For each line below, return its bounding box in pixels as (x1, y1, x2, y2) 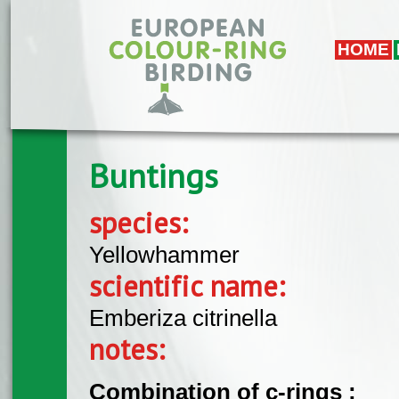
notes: (89, 330, 174, 368)
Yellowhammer (89, 241, 240, 267)
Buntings (89, 154, 219, 198)
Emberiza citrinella (89, 305, 277, 330)
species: (89, 203, 197, 241)
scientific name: (89, 266, 294, 305)
